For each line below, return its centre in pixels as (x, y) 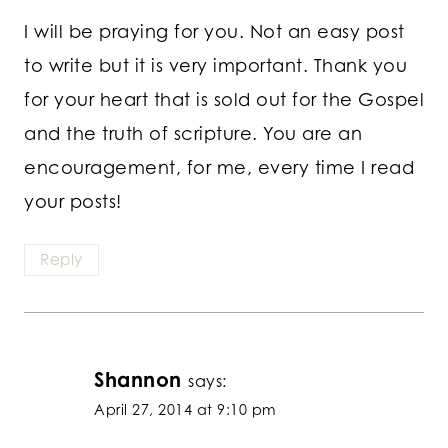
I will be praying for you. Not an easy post (214, 31)
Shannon (138, 379)
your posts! (73, 201)
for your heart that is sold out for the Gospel (224, 99)
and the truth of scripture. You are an (193, 133)
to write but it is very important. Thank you (215, 65)
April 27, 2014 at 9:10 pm (185, 409)
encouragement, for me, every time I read (219, 167)
